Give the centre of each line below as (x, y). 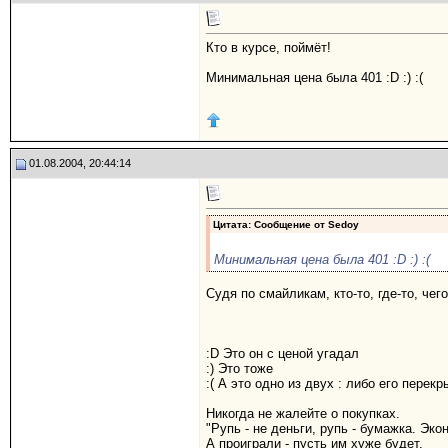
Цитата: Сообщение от (270, 225)
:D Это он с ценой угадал (282, 353)
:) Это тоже (239, 368)
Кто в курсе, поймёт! (268, 48)
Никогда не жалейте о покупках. (303, 413)
